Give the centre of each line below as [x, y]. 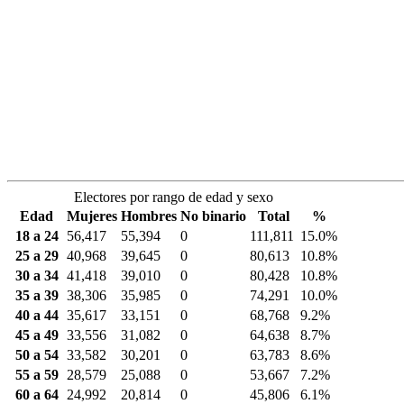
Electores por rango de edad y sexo [174, 197]
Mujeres [92, 216]
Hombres [149, 216]
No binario [213, 216]
